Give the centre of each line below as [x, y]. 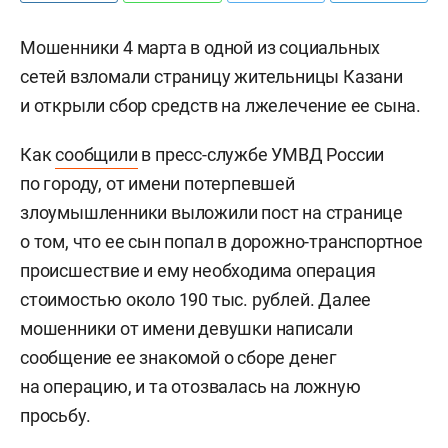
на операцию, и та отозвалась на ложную [190, 386]
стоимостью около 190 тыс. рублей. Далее [196, 299]
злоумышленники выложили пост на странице [211, 212]
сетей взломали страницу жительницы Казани [211, 76]
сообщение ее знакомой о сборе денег [178, 357]
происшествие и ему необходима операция [198, 270]
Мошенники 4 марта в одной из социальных [200, 47]
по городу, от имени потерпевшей [157, 183]
